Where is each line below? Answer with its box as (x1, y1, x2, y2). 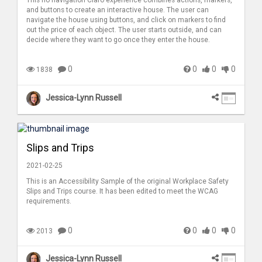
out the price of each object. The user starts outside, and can (26, 26, 222, 35)
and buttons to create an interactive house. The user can (26, 6, 209, 15)
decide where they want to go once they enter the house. (26, 36, 210, 44)
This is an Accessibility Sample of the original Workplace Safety (26, 177, 229, 185)
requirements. (26, 196, 71, 205)
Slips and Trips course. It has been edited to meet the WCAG (26, 187, 218, 195)
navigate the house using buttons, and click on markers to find (26, 16, 226, 25)
